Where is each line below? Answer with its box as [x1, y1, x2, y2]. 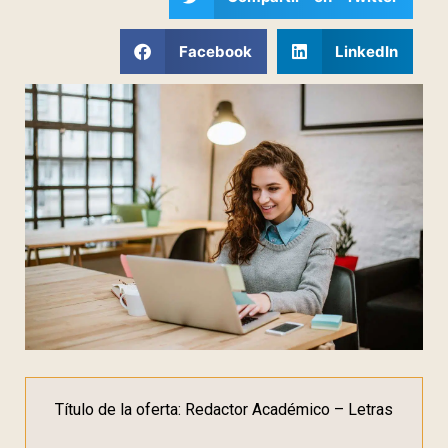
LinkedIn [335, 41, 398, 61]
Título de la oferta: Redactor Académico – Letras [55, 399, 393, 419]
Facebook [178, 41, 252, 61]
